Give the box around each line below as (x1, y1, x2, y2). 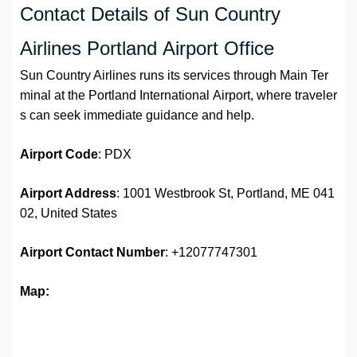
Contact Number (65, 245, 165, 260)
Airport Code (20, 147, 98, 162)
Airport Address (20, 186, 116, 201)
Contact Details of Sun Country (20, 3, 280, 25)
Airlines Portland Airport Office (20, 37, 274, 60)
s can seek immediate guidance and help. (20, 108, 254, 123)
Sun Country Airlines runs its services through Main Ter (20, 69, 328, 83)
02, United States (20, 206, 117, 221)
